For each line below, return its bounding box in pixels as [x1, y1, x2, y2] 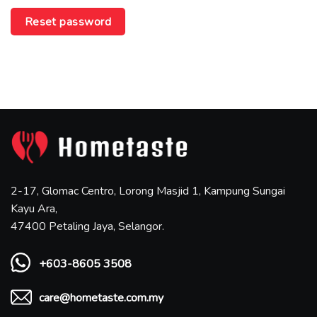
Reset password [24, 14, 112, 30]
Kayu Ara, [11, 200, 57, 217]
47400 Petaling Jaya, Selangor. [11, 218, 164, 234]
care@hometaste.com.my [39, 290, 163, 306]
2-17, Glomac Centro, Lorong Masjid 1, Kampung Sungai [11, 183, 285, 199]
